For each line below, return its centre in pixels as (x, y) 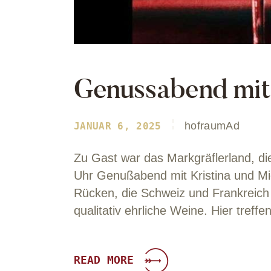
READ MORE (104, 260)
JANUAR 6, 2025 (118, 126)
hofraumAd (212, 126)
